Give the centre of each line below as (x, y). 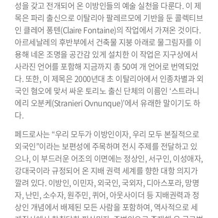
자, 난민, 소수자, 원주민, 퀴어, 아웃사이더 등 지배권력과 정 (107, 194)
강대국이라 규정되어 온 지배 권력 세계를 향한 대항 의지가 (106, 170)
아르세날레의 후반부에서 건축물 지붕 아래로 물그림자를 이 (108, 42)
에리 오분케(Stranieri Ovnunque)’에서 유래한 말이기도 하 (107, 103)
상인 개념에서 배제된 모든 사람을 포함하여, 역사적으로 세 (106, 207)
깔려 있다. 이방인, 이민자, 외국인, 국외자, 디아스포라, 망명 (107, 182)
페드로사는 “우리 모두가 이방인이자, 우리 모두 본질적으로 (107, 134)
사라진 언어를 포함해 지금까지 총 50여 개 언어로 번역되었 (107, 66)
